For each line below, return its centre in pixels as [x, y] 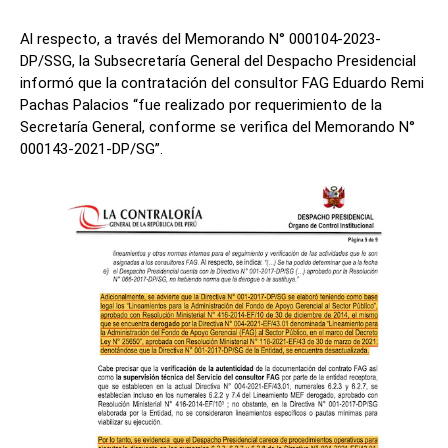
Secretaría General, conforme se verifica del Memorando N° [217, 126]
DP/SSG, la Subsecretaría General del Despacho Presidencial [218, 60]
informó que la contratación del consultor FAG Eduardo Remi [222, 82]
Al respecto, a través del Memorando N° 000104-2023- [200, 38]
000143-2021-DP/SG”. [91, 148]
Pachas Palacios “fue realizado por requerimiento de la [201, 104]
